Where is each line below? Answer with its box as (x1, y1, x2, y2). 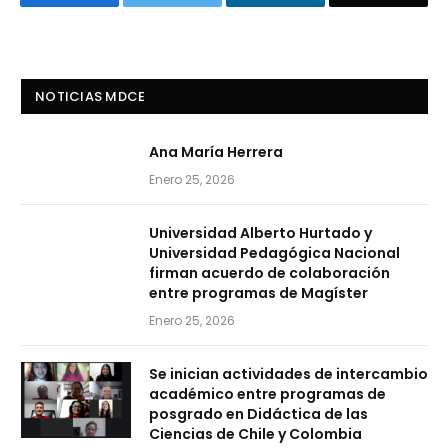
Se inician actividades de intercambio (149, 364, 428, 385)
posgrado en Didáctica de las (149, 404, 368, 425)
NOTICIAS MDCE (35, 87, 146, 107)
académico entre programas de (149, 384, 386, 405)
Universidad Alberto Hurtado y (149, 223, 372, 244)
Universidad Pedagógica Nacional (149, 243, 400, 264)
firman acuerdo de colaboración (149, 263, 390, 284)
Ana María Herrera (149, 142, 283, 163)
